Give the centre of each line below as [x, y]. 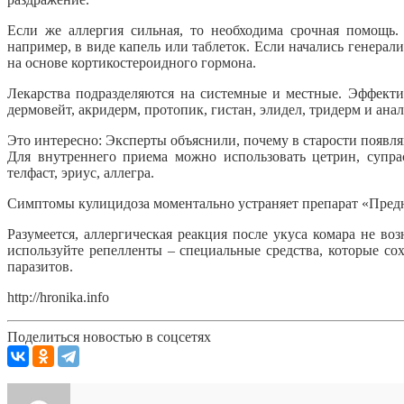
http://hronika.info [58, 297]
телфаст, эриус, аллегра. [81, 172]
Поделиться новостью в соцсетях [109, 336]
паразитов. [40, 266]
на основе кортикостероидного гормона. [132, 62]
